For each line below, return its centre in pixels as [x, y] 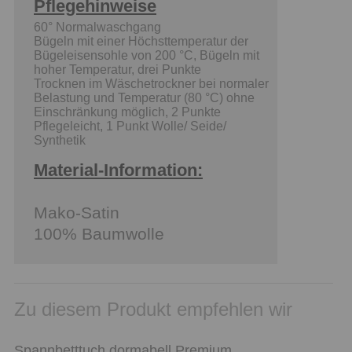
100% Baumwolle [99, 233]
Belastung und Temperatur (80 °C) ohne [144, 97]
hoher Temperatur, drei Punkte [117, 69]
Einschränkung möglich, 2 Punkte [127, 112]
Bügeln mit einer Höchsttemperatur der [141, 41]
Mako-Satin [77, 212]
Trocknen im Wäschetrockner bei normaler [151, 83]
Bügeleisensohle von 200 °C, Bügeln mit [147, 55]
